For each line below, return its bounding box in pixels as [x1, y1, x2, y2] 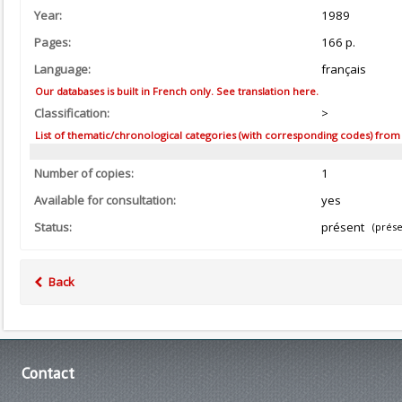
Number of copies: [34, 165, 134, 182]
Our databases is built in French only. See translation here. [32, 84, 319, 98]
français [320, 61, 366, 77]
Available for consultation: [34, 192, 176, 209]
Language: [34, 61, 91, 77]
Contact [22, 363, 74, 384]
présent [320, 219, 370, 236]
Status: [34, 219, 72, 236]
